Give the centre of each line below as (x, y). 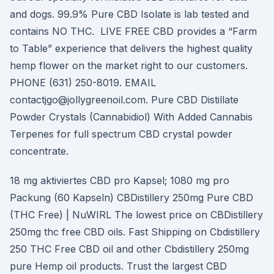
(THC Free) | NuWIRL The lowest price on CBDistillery (136, 215)
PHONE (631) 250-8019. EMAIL (83, 83)
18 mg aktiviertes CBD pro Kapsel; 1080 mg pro (120, 180)
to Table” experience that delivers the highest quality (131, 48)
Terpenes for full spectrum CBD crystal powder (121, 134)
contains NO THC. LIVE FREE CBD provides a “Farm (133, 31)
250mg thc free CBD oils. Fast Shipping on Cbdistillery (135, 232)
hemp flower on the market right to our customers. (129, 65)
